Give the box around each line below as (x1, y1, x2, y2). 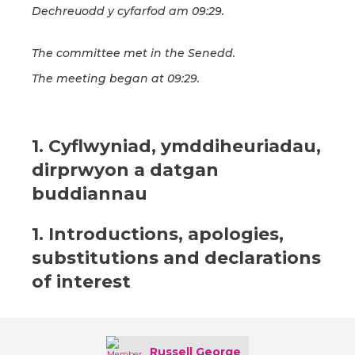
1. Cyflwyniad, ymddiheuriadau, (32, 136, 321, 158)
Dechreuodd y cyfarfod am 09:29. (32, 4, 224, 19)
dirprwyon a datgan (32, 159, 219, 181)
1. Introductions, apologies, (32, 223, 284, 246)
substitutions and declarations (32, 247, 321, 269)
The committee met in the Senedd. (32, 46, 235, 61)
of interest (32, 271, 131, 293)
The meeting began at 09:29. (32, 71, 200, 86)
